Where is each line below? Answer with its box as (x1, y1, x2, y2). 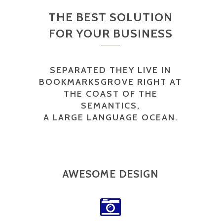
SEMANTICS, (81, 100, 140, 111)
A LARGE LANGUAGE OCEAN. (43, 112, 178, 123)
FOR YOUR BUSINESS (48, 26, 173, 40)
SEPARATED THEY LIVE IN (50, 65, 171, 75)
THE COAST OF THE (63, 88, 158, 99)
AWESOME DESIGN (63, 168, 158, 180)
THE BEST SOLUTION (48, 10, 173, 24)
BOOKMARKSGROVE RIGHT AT (39, 76, 182, 87)
